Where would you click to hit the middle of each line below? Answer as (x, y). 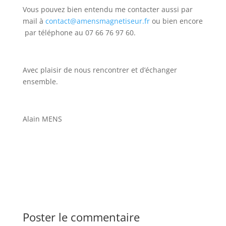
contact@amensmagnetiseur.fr (97, 21)
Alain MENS (42, 119)
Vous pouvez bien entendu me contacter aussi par (107, 9)
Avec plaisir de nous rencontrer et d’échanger (100, 70)
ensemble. (40, 81)
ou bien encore (176, 21)
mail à (34, 21)
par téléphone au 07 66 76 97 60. (79, 32)
